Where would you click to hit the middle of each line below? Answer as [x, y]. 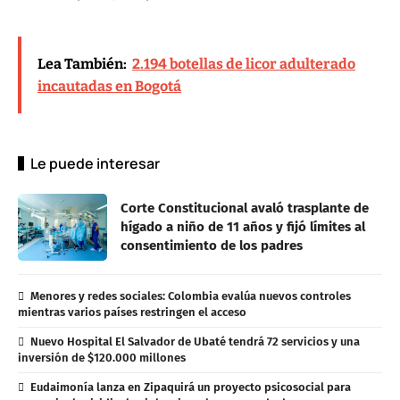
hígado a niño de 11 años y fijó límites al [243, 226]
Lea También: [82, 63]
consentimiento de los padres [212, 245]
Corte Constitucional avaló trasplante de [245, 208]
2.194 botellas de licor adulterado [244, 63]
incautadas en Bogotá [109, 86]
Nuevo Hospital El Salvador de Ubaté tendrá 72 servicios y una [195, 341]
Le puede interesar [95, 163]
